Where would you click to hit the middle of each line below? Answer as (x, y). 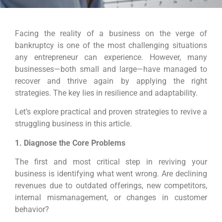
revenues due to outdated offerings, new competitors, (111, 186)
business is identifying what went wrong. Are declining (111, 174)
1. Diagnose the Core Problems (70, 143)
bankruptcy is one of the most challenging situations (111, 45)
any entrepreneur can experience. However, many (111, 57)
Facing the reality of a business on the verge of (111, 33)
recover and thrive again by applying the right (111, 81)
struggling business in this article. (73, 124)
